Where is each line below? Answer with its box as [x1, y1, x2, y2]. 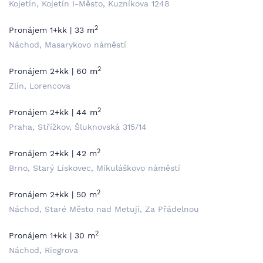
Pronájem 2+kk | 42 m [9, 149, 97, 158]
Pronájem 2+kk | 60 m [9, 66, 97, 76]
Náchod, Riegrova [9, 245, 78, 255]
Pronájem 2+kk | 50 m [9, 190, 97, 199]
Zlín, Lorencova [9, 81, 70, 90]
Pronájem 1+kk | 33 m [9, 25, 95, 35]
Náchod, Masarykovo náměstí [9, 40, 126, 49]
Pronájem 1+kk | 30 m [9, 231, 95, 240]
